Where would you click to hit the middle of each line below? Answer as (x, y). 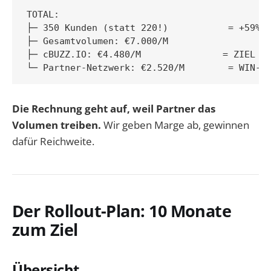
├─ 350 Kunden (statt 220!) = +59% (144, 28)
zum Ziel (45, 229)
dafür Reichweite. (53, 142)
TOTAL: (43, 15)
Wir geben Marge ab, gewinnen (175, 125)
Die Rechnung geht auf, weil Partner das (114, 109)
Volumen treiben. (57, 125)
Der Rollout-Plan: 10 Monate (122, 211)
